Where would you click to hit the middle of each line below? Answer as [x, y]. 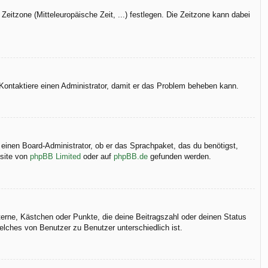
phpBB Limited [55, 157]
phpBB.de [131, 157]
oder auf [97, 157]
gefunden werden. [179, 157]
